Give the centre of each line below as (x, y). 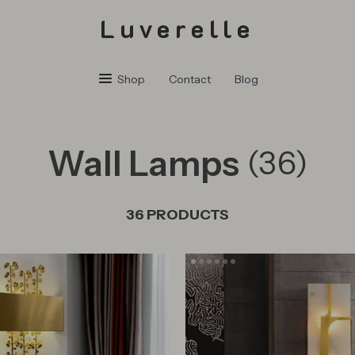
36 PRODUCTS (177, 215)
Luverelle (177, 28)
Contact (189, 79)
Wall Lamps (143, 163)
